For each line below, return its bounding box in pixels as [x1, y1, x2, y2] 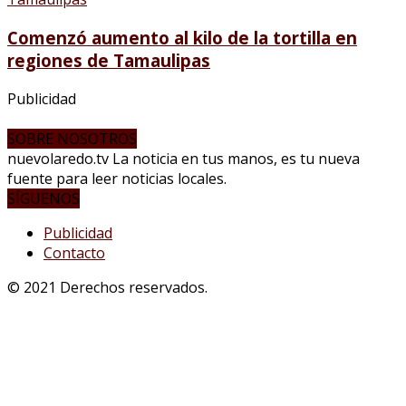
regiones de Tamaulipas [7, 48, 210, 72]
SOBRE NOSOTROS [7, 128, 137, 149]
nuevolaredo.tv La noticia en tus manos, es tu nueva [7, 148, 360, 169]
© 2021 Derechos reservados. [7, 276, 208, 297]
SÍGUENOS [7, 188, 80, 208]
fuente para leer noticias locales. [7, 168, 227, 188]
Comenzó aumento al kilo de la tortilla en [7, 25, 357, 49]
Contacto [43, 242, 105, 263]
